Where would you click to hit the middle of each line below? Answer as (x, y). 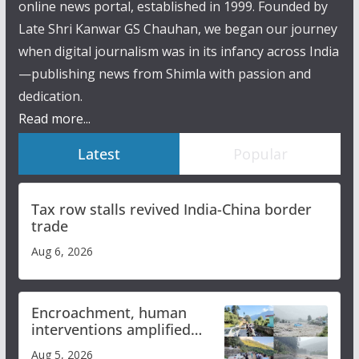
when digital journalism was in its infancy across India (178, 52)
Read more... (54, 119)
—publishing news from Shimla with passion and (164, 74)
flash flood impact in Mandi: (126, 347)
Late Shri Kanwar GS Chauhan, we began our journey (177, 29)
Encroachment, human (109, 313)
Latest (99, 154)
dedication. (50, 97)
